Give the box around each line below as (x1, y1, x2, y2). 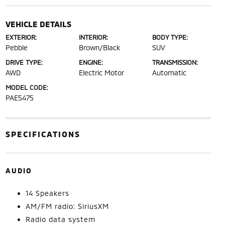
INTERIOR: (78, 33, 108, 41)
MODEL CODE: (5, 83, 48, 91)
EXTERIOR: (5, 33, 37, 41)
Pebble (5, 43, 28, 52)
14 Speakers (25, 188, 69, 197)
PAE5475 (5, 93, 34, 102)
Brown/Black (78, 43, 120, 52)
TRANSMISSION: (152, 58, 198, 66)
